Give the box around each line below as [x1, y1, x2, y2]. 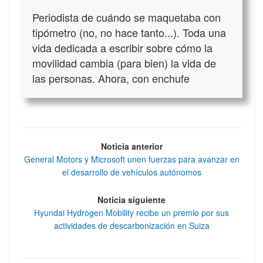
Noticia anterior [100, 140, 163, 153]
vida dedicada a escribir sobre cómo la [32, 40, 213, 56]
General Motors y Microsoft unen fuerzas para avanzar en [23, 153, 240, 166]
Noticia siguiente [97, 193, 166, 205]
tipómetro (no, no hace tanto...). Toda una [32, 25, 226, 41]
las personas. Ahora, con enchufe [32, 70, 190, 86]
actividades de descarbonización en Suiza [53, 219, 210, 231]
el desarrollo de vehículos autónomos [62, 166, 201, 178]
